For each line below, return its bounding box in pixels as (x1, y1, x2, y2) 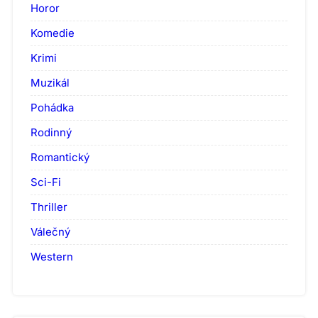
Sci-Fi (31, 175, 61, 190)
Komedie (31, 26, 75, 40)
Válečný (31, 225, 70, 239)
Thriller (31, 200, 67, 214)
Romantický (31, 150, 89, 165)
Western (31, 250, 73, 264)
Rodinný (31, 126, 72, 140)
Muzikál (31, 76, 70, 90)
